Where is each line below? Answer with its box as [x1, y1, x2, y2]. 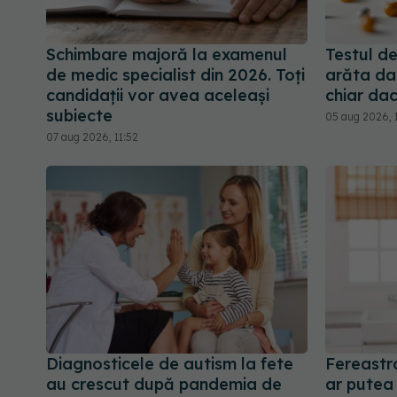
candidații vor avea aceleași [46, 85, 269, 106]
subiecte [46, 105, 113, 127]
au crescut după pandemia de [46, 373, 282, 394]
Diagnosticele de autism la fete [46, 353, 293, 374]
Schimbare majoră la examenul [46, 44, 287, 66]
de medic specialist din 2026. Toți [46, 65, 305, 86]
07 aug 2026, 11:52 [46, 130, 138, 144]
